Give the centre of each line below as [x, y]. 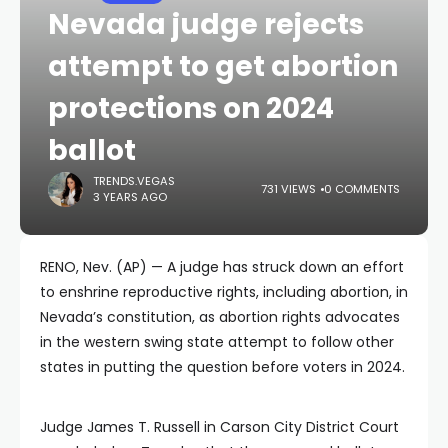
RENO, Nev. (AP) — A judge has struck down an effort [222, 266]
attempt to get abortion [223, 66]
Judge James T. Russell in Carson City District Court [219, 426]
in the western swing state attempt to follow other [217, 341]
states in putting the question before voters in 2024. [222, 366]
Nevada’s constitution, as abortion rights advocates [220, 316]
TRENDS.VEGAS [134, 181]
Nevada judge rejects [206, 24]
